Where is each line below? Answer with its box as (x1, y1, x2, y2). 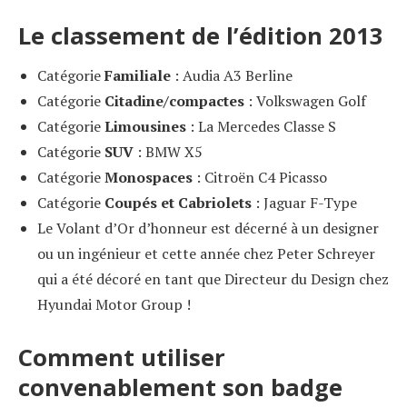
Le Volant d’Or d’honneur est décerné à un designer (36, 217, 379, 238)
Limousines (104, 115, 186, 136)
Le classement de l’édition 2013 (18, 19, 383, 52)
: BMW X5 (133, 141, 203, 162)
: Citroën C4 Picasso (192, 166, 327, 187)
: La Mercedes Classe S (185, 115, 336, 136)
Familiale (104, 65, 171, 85)
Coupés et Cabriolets (104, 192, 252, 213)
